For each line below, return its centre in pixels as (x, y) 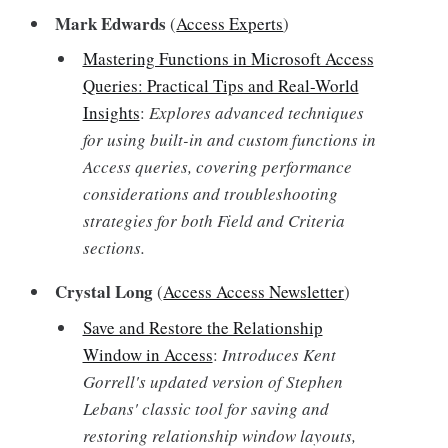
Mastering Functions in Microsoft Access (228, 59)
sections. (113, 248)
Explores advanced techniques (256, 113)
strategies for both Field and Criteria (213, 221)
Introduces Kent (278, 354)
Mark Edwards (111, 23)
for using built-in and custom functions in (229, 140)
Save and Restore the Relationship (202, 327)
